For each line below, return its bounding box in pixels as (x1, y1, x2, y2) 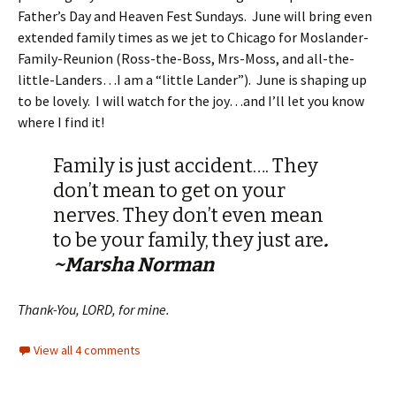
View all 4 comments (34, 342, 141, 358)
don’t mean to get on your (53, 179, 286, 202)
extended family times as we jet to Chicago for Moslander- (18, 28, 369, 46)
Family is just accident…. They (53, 154, 318, 178)
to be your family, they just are (53, 228, 324, 252)
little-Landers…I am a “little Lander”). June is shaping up (18, 71, 367, 88)
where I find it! (18, 113, 104, 131)
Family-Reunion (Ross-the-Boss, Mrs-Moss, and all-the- (18, 49, 354, 67)
